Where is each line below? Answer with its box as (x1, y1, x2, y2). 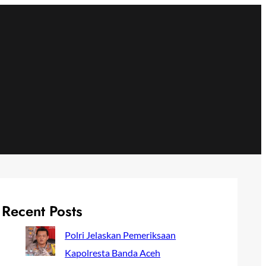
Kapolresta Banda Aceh (65, 246, 161, 258)
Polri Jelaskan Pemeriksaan (65, 229, 176, 240)
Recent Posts (2, 200, 83, 221)
